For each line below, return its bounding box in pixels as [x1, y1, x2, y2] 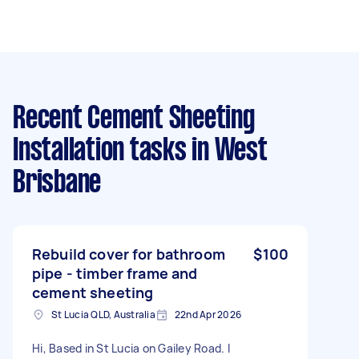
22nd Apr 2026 [174, 308, 241, 321]
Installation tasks [13, 137, 187, 166]
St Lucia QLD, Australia [51, 308, 155, 321]
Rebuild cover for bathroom [32, 244, 225, 264]
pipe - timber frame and [32, 264, 198, 283]
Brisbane [13, 169, 101, 198]
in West [186, 137, 268, 166]
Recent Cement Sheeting [13, 105, 255, 134]
